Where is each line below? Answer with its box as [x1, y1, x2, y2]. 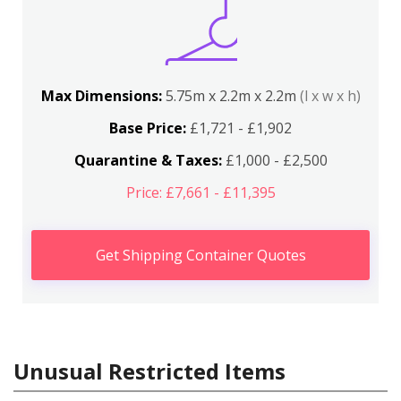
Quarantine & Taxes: [73, 150, 222, 170]
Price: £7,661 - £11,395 [125, 183, 276, 202]
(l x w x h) [299, 86, 361, 106]
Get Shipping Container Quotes [95, 245, 306, 265]
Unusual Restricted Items [13, 356, 286, 386]
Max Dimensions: [40, 86, 166, 106]
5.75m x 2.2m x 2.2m [165, 86, 300, 106]
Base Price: [109, 118, 186, 138]
